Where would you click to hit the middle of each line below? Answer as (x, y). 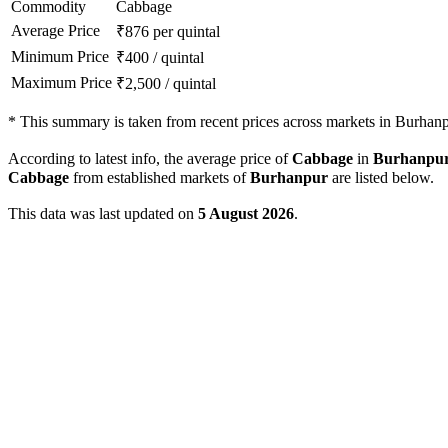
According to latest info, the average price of (150, 159)
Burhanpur (289, 178)
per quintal (186, 32)
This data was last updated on (103, 214)
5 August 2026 (246, 214)
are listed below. (381, 178)
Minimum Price (60, 57)
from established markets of (159, 178)
